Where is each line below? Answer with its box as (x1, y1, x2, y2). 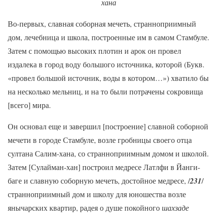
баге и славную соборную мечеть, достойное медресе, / (8, 175, 190, 186)
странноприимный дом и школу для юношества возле (8, 188, 186, 199)
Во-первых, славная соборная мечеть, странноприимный (8, 18, 196, 29)
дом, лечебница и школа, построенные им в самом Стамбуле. (8, 31, 209, 42)
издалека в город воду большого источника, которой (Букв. (8, 59, 204, 69)
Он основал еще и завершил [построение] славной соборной (8, 121, 208, 131)
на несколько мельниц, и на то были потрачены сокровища (8, 86, 203, 96)
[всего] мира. (8, 99, 51, 110)
